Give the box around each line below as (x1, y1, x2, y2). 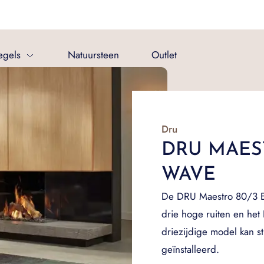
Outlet (151, 48, 177, 62)
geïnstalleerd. (161, 242, 219, 256)
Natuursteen (68, 48, 119, 62)
